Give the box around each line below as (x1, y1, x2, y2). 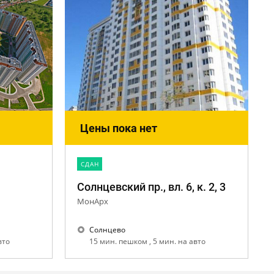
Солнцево (89, 224, 125, 235)
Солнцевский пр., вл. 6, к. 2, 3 (77, 180, 226, 193)
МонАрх (77, 196, 108, 207)
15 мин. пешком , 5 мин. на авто (89, 236, 209, 246)
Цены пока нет (80, 122, 157, 135)
